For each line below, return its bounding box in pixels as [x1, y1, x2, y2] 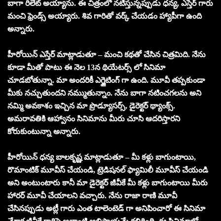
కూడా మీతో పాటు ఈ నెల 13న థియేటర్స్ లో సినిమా [7, 63, 165, 72]
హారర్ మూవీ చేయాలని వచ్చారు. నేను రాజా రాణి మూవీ [7, 191, 177, 200]
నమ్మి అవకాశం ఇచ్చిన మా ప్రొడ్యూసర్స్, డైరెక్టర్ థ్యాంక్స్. [7, 101, 175, 110]
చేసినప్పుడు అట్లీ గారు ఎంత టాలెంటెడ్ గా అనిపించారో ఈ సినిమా [7, 204, 205, 213]
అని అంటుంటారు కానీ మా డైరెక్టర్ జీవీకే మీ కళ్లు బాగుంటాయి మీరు [7, 178, 208, 187]
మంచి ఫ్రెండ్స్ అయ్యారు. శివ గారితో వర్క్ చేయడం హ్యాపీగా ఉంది [7, 11, 202, 20]
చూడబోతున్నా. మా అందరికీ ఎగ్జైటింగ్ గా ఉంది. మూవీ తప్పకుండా [7, 75, 205, 84]
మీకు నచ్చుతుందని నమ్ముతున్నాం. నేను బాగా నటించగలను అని [7, 88, 201, 97]
